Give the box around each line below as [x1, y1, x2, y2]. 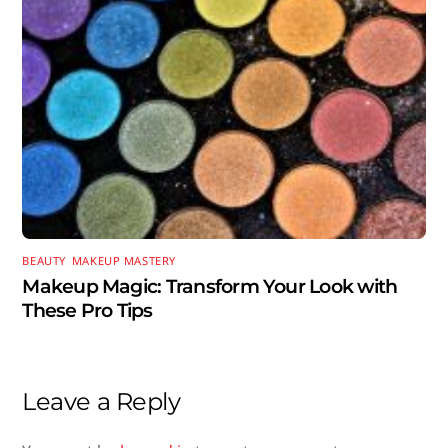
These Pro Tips [22, 298, 153, 323]
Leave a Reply [22, 387, 181, 417]
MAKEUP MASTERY [71, 252, 176, 268]
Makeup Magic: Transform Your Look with [22, 274, 398, 299]
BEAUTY [22, 252, 65, 268]
